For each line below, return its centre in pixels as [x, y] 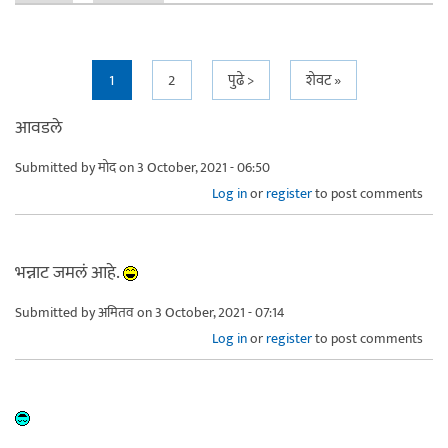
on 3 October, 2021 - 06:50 [193, 167]
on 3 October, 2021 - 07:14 [209, 312]
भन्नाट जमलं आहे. [69, 272]
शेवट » [323, 80]
